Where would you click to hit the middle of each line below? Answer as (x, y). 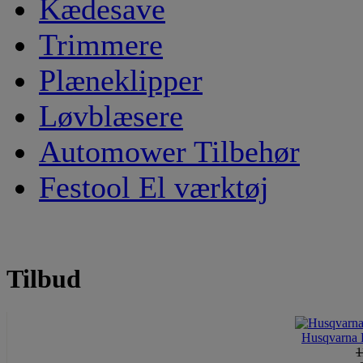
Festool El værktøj (154, 187)
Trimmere (101, 45)
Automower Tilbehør (169, 152)
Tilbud (44, 279)
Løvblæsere (111, 116)
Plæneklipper (121, 80)
